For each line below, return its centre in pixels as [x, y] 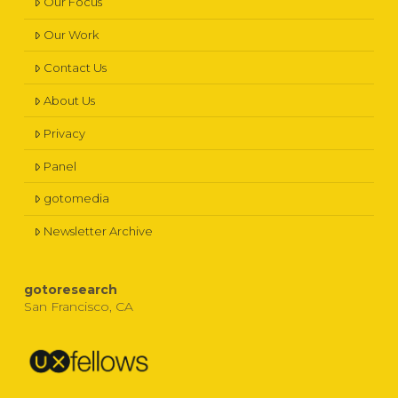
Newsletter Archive [98, 231]
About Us [69, 100]
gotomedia [76, 199]
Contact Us [75, 67]
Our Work [71, 35]
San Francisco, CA [78, 307]
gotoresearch [70, 290]
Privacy [64, 133]
